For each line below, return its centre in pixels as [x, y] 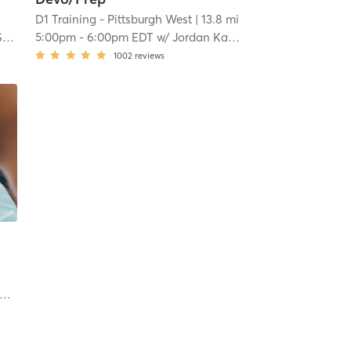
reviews [149, 55]
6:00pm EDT [120, 37]
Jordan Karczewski [200, 37]
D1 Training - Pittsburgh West [113, 19]
